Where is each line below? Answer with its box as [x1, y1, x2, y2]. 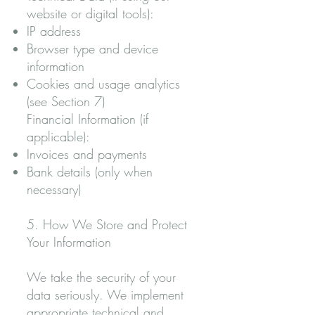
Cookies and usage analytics [27, 75, 180, 92]
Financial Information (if [27, 110, 148, 127]
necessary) [27, 181, 81, 198]
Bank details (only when [27, 163, 153, 180]
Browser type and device [27, 40, 158, 57]
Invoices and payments [27, 146, 147, 162]
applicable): [27, 128, 90, 145]
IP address [27, 22, 81, 39]
